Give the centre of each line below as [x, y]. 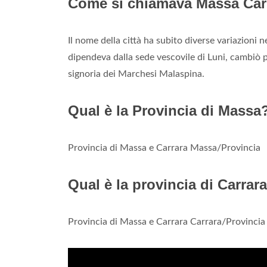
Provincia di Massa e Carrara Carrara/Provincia [167, 222]
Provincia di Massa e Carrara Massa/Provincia [164, 148]
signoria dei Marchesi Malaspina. [136, 74]
